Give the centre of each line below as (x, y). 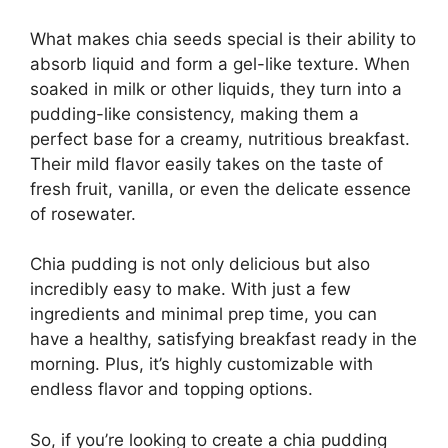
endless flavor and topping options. (171, 389)
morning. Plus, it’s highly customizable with (201, 364)
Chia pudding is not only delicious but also (200, 264)
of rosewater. (83, 213)
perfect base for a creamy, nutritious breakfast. (220, 138)
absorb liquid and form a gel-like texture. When (220, 63)
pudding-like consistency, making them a (194, 113)
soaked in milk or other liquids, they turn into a (216, 88)
